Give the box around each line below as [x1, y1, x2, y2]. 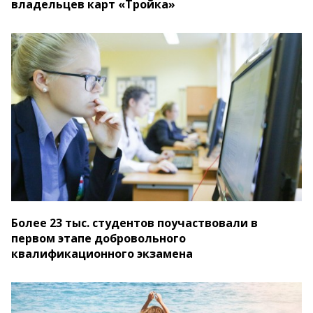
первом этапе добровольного [11, 231, 186, 247]
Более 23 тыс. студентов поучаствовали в [11, 215, 258, 231]
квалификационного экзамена [11, 246, 193, 262]
